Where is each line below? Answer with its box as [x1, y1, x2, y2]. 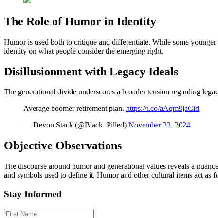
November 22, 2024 [128, 121, 190, 129]
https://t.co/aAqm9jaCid [126, 104, 199, 113]
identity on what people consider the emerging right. [4, 46, 163, 55]
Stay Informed [4, 189, 62, 199]
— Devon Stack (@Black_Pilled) [23, 121, 128, 129]
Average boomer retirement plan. [23, 104, 126, 113]
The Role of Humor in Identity [4, 15, 156, 28]
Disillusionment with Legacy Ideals [4, 65, 178, 78]
